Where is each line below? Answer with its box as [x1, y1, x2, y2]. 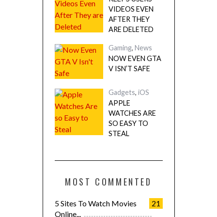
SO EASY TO [108, 119, 148, 127]
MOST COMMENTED [65, 175, 152, 188]
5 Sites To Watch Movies [54, 199, 137, 208]
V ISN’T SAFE [108, 64, 150, 73]
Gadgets [108, 88, 135, 96]
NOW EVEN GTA [108, 54, 161, 62]
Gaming [108, 44, 132, 52]
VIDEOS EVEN [108, 5, 154, 13]
